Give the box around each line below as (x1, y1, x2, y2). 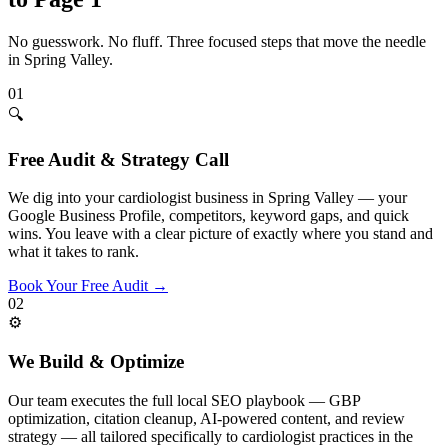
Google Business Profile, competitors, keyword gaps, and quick (8, 207, 409, 225)
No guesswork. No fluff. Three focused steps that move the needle (8, 32, 426, 50)
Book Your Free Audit (8, 277, 148, 295)
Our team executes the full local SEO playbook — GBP (8, 391, 360, 409)
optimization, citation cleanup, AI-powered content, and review (8, 409, 405, 427)
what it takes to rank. (8, 243, 139, 261)
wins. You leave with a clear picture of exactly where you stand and (8, 225, 433, 243)
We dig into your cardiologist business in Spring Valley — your (8, 189, 407, 207)
